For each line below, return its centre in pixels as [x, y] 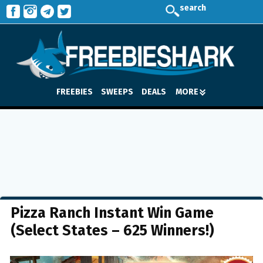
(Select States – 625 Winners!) [112, 231]
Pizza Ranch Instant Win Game [112, 213]
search [193, 8]
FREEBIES [75, 92]
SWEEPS [117, 92]
